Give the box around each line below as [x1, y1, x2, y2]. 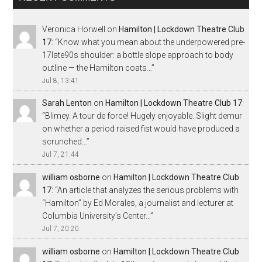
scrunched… [42, 137, 87, 147]
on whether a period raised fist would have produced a [42, 124, 240, 134]
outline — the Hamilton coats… [42, 63, 152, 73]
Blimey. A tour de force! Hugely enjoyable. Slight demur [45, 111, 243, 121]
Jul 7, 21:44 [42, 150, 80, 159]
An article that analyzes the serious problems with [57, 185, 239, 195]
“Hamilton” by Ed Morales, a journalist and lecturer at [42, 198, 234, 208]
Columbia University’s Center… [42, 211, 151, 221]
